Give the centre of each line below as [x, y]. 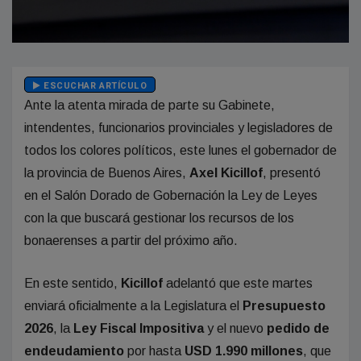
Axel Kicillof [226, 173]
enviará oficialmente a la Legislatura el [132, 306]
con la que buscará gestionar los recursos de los [159, 218]
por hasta [154, 351]
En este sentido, [73, 283]
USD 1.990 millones [244, 351]
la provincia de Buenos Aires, [107, 173]
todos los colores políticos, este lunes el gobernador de [180, 150]
